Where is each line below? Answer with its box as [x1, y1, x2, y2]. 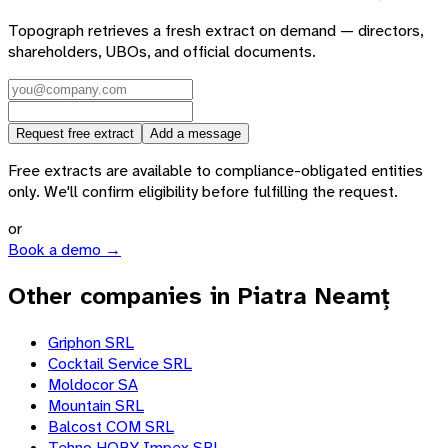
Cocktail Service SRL [48, 353, 192, 375]
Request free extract [16, 126, 134, 142]
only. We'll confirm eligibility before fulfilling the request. [8, 181, 398, 203]
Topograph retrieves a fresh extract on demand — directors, [8, 20, 423, 42]
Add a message [150, 126, 241, 142]
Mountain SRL [48, 395, 144, 417]
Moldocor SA [48, 374, 138, 396]
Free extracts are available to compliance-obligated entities [8, 160, 423, 182]
